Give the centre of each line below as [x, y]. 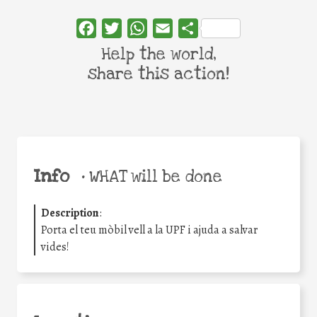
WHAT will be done [153, 177]
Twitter [139, 29]
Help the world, [158, 55]
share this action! [158, 75]
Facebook [119, 29]
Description [70, 213]
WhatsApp [173, 29]
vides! [55, 247]
